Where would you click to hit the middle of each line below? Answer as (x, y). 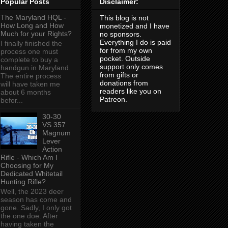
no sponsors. (120, 34)
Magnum (57, 133)
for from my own (126, 51)
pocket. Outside (125, 59)
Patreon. (113, 99)
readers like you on (130, 91)
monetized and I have (134, 26)
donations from (124, 83)
